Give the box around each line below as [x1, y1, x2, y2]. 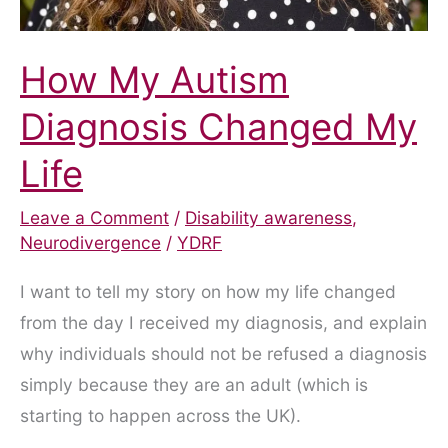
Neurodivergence [20, 232, 161, 254]
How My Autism [20, 57, 289, 102]
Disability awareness [185, 207, 352, 229]
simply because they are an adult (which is [20, 373, 368, 395]
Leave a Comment [20, 207, 169, 229]
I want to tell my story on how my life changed [20, 280, 396, 302]
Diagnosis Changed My [20, 104, 417, 149]
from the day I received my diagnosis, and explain [20, 311, 427, 333]
